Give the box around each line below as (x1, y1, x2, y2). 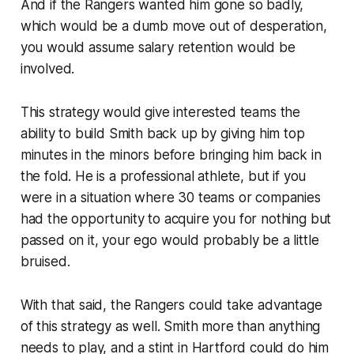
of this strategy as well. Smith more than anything (20, 318, 321, 334)
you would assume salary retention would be (20, 39, 296, 55)
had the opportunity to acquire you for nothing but (20, 210, 332, 227)
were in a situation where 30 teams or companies (20, 189, 321, 205)
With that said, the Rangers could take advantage (20, 296, 322, 313)
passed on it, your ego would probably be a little (20, 232, 319, 248)
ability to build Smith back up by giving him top (20, 125, 305, 141)
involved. (20, 60, 75, 77)
